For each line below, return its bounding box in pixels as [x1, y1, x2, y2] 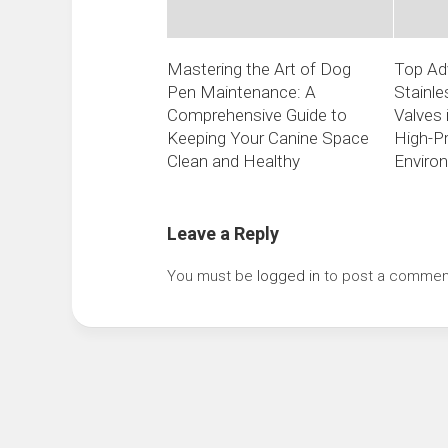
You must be [167, 267, 257, 286]
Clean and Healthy [167, 151, 300, 172]
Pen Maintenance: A [167, 82, 316, 103]
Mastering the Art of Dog [167, 59, 351, 80]
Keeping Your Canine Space [167, 128, 369, 149]
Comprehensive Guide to [167, 105, 347, 126]
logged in [257, 267, 320, 286]
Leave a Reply [167, 223, 279, 245]
